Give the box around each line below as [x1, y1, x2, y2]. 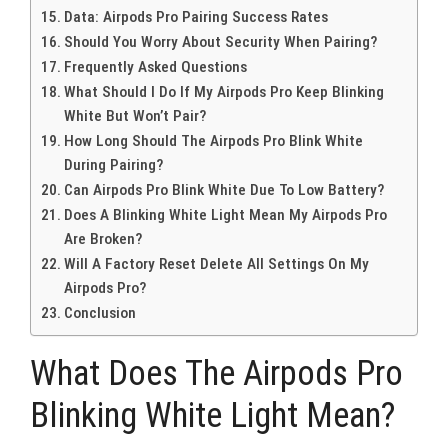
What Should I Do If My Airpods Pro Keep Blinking [64, 82, 385, 101]
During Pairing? [64, 155, 164, 174]
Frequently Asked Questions [64, 57, 248, 76]
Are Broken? [64, 229, 143, 248]
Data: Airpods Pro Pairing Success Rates [64, 7, 329, 26]
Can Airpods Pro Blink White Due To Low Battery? [64, 180, 385, 199]
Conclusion [64, 303, 137, 322]
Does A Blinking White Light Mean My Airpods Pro [64, 205, 388, 224]
